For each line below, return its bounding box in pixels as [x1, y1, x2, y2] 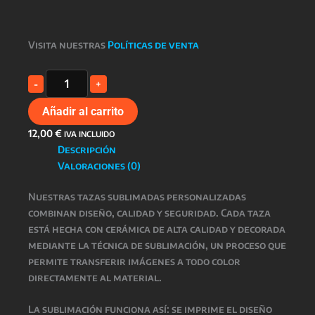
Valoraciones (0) [58, 160, 141, 172]
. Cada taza [216, 207, 271, 219]
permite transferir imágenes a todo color [28, 255, 240, 267]
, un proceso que [205, 239, 286, 251]
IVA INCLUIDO [64, 129, 115, 139]
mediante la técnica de [28, 239, 145, 251]
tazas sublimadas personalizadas [77, 191, 246, 202]
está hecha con [28, 223, 105, 235]
